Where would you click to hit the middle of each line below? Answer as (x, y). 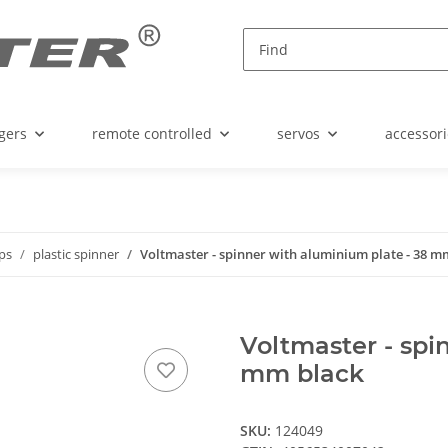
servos (298, 134)
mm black (302, 374)
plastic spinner (76, 254)
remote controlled (152, 134)
